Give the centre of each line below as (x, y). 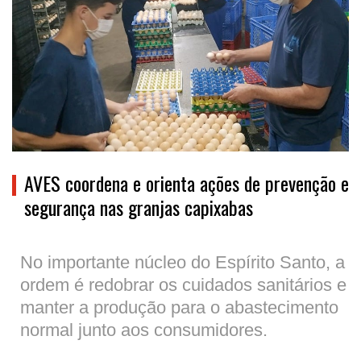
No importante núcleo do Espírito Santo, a (183, 262)
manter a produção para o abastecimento (179, 307)
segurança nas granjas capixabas (139, 207)
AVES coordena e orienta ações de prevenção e (187, 183)
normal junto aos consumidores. (144, 330)
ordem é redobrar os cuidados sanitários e (183, 284)
